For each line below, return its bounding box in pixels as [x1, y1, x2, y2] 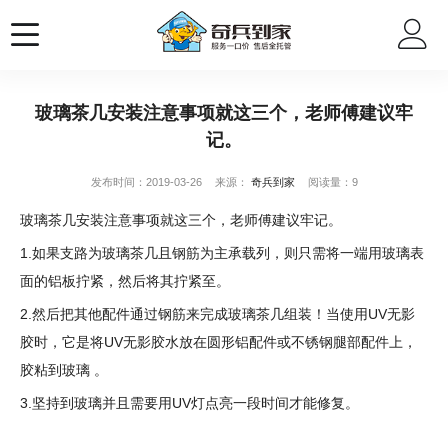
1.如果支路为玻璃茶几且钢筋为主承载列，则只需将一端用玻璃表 [20, 245, 424, 261]
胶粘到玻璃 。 [20, 362, 108, 378]
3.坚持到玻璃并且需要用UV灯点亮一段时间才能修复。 [20, 395, 359, 411]
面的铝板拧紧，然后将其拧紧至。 [20, 273, 230, 289]
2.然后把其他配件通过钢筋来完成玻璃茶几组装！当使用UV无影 [20, 306, 415, 322]
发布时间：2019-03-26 [90, 176, 202, 188]
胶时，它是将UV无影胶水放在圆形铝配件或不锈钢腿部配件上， [20, 334, 417, 350]
